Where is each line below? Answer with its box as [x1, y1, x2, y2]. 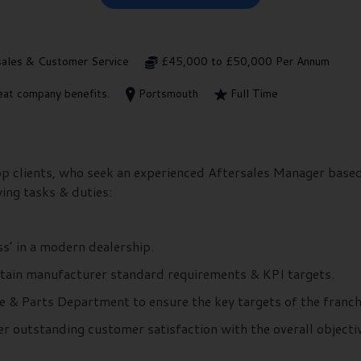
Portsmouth [139, 85, 198, 102]
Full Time [230, 85, 278, 102]
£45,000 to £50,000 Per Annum [161, 53, 330, 70]
